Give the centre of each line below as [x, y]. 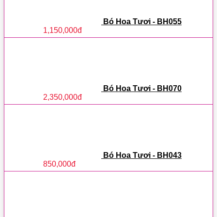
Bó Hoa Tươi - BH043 [142, 155]
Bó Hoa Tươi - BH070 [142, 88]
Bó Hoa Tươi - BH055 [142, 21]
